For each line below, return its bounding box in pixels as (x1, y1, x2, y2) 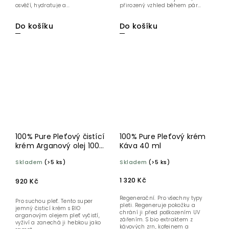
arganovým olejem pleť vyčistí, (15, 212, 100, 220)
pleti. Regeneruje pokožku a (120, 201, 196, 210)
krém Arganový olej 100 (15, 141, 100, 151)
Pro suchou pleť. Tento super (15, 197, 93, 205)
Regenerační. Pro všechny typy (120, 194, 202, 202)
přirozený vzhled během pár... (120, 1, 201, 9)
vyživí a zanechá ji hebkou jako (15, 219, 101, 227)
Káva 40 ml (120, 141, 161, 151)
